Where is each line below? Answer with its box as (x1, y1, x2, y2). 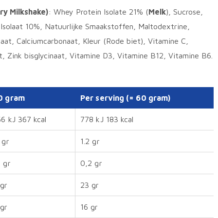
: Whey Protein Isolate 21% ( (48, 7, 148, 16)
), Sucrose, (166, 7, 203, 16)
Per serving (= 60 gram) (80, 93, 173, 102)
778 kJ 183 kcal (80, 115, 134, 124)
